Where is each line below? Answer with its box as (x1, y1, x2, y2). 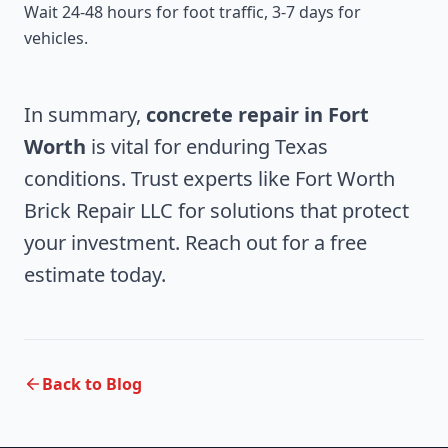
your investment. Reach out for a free (24, 229, 367, 256)
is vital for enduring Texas (86, 133, 328, 160)
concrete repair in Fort (146, 101, 369, 128)
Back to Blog (42, 373, 142, 395)
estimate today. (24, 261, 166, 288)
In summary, (24, 101, 146, 128)
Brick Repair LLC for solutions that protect (24, 197, 409, 224)
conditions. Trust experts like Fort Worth (24, 165, 395, 192)
